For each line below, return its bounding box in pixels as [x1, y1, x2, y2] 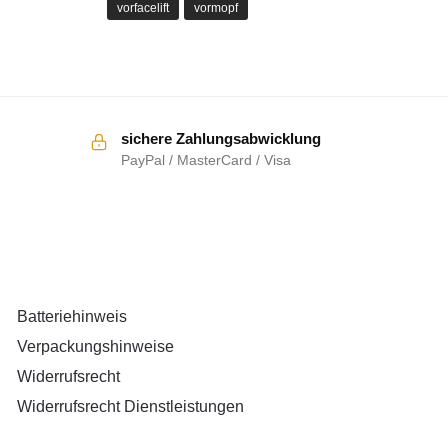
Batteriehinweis [16, 307, 127, 325]
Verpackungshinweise [16, 337, 174, 355]
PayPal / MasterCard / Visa [120, 152, 291, 169]
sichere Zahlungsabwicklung [120, 130, 321, 148]
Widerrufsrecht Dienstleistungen [16, 397, 244, 415]
